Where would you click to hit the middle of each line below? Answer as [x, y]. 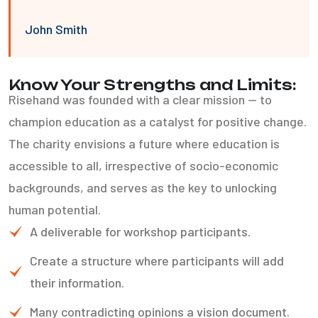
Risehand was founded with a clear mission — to [140, 99]
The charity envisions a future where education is [144, 143]
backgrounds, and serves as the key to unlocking [143, 187]
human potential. [55, 209]
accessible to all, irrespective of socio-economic [143, 165]
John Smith [56, 29]
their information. [77, 283]
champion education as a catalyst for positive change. [158, 121]
